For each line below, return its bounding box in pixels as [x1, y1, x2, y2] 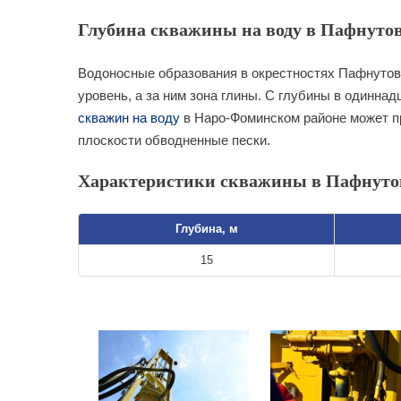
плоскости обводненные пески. [78, 132, 270, 148]
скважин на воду [78, 110, 180, 125]
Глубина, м [175, 222, 238, 235]
